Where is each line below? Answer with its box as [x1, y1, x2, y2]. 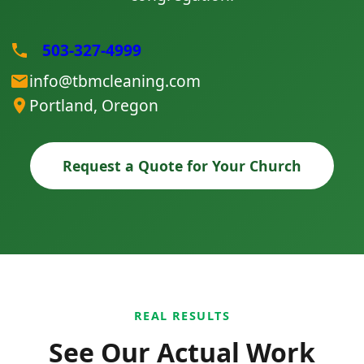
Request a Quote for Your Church [63, 155, 301, 175]
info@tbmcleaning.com [29, 69, 201, 92]
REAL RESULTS [133, 307, 231, 323]
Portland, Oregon [29, 93, 158, 116]
